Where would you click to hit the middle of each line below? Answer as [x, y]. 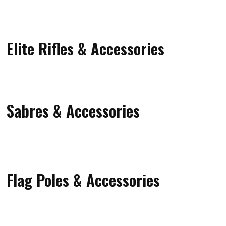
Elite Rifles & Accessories [86, 48]
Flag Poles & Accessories [83, 179]
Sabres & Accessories [73, 110]
